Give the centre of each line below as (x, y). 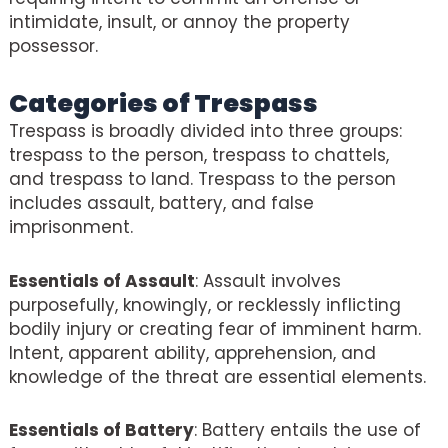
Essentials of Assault (102, 280)
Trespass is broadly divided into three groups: (205, 130)
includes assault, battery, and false (161, 202)
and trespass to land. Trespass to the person (202, 178)
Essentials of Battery (101, 430)
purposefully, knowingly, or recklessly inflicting (205, 304)
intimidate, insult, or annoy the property (179, 22)
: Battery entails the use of (307, 430)
